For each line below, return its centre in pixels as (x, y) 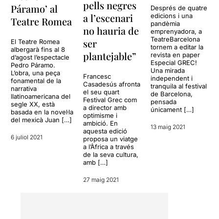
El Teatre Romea (35, 42)
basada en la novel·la (42, 112)
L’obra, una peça (36, 73)
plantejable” (110, 56)
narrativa (24, 89)
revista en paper (175, 55)
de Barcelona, (172, 94)
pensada (164, 101)
